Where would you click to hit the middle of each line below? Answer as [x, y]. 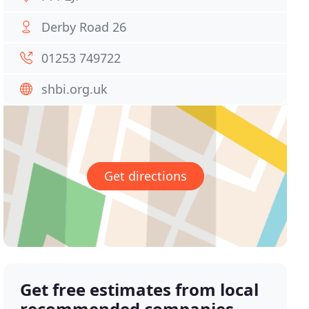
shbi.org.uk [75, 89]
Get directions [145, 176]
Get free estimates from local [140, 290]
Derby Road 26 [84, 27]
